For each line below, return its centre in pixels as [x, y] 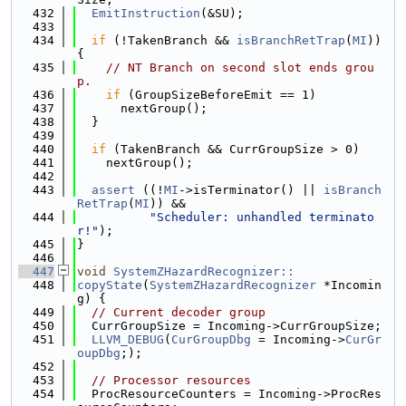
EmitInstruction [146, 13]
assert [113, 190]
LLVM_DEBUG [128, 339]
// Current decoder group [179, 312]
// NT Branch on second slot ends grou [240, 68]
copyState [110, 285]
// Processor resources [171, 380]
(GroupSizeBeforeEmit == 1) [218, 95]
